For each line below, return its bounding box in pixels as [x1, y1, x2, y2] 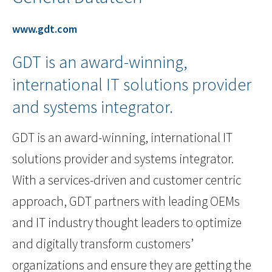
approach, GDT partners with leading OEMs [12, 193, 240, 210]
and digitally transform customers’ [12, 236, 194, 253]
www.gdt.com [12, 22, 77, 36]
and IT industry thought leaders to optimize [12, 214, 242, 231]
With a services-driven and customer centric [12, 172, 241, 189]
